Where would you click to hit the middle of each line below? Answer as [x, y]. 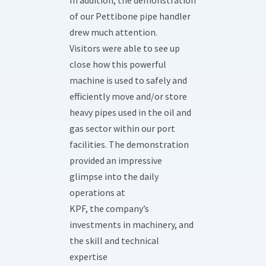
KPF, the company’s [109, 209]
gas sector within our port [122, 129]
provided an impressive [115, 161]
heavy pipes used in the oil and [130, 113]
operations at [97, 193]
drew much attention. [113, 32]
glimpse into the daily [114, 177]
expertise [88, 257]
